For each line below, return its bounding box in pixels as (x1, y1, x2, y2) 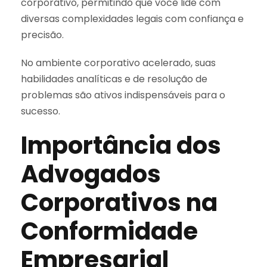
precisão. (21, 27, 64, 42)
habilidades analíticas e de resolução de (21, 72, 207, 86)
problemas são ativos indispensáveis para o (21, 88, 225, 102)
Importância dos (21, 128, 221, 162)
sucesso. (21, 104, 60, 118)
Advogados (21, 157, 161, 191)
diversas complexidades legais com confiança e (21, 11, 244, 26)
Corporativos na (21, 185, 218, 219)
